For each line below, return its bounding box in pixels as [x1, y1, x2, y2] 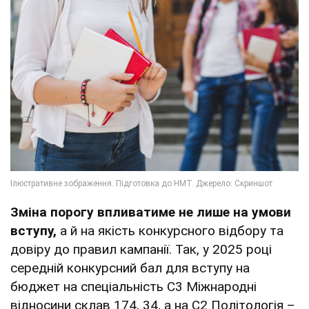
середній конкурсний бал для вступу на [10, 260, 250, 277]
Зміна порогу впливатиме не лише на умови [10, 204, 291, 221]
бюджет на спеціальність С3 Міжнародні [10, 279, 257, 295]
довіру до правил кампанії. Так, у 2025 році [10, 241, 272, 258]
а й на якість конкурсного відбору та [60, 223, 283, 239]
